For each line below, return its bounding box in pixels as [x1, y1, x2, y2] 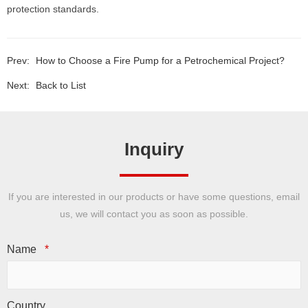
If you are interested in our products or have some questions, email [8, 191, 300, 202]
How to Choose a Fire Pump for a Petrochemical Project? [36, 55, 285, 66]
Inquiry [124, 139, 184, 159]
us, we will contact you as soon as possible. [60, 208, 248, 219]
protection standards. [7, 3, 99, 14]
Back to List [36, 80, 86, 91]
